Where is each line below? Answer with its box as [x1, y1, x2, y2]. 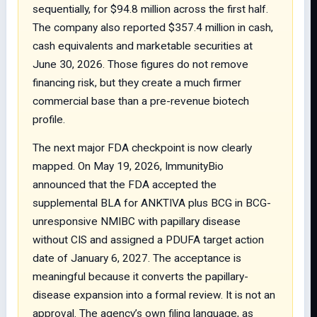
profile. [33, 113, 65, 126]
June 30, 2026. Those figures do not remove [33, 58, 248, 71]
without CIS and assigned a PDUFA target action [33, 234, 264, 246]
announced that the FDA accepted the [33, 178, 217, 191]
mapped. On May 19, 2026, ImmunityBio [33, 160, 224, 173]
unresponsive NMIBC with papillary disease [33, 215, 241, 228]
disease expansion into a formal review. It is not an [33, 289, 275, 301]
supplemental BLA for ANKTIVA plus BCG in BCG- [33, 197, 271, 209]
